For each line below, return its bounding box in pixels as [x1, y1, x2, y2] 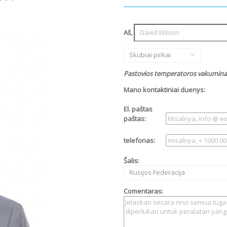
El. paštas [124, 104, 153, 113]
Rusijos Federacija [129, 168, 185, 177]
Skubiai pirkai [129, 50, 171, 60]
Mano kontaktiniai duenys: [124, 85, 205, 94]
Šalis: [124, 156, 139, 165]
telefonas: [124, 135, 155, 145]
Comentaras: [124, 186, 163, 196]
